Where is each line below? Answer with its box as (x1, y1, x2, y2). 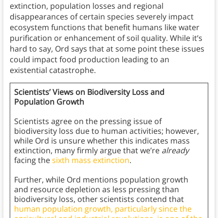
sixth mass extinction (52, 155, 129, 166)
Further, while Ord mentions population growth (14, 174, 188, 185)
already (159, 145, 189, 156)
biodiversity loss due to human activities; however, (14, 126, 199, 137)
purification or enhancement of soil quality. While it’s (9, 33, 202, 44)
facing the (14, 155, 52, 166)
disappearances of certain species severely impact (9, 11, 194, 22)
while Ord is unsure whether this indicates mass (14, 135, 190, 146)
